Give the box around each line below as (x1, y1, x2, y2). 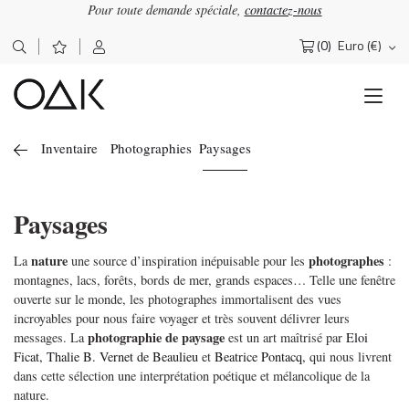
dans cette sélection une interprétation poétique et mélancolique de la (14, 367, 370, 385)
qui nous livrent (309, 348, 392, 366)
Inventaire (41, 138, 98, 157)
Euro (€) (338, 36, 383, 57)
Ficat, (14, 348, 47, 366)
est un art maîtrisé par (225, 329, 346, 347)
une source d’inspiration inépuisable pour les (68, 252, 309, 270)
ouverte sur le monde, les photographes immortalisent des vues (14, 290, 341, 309)
